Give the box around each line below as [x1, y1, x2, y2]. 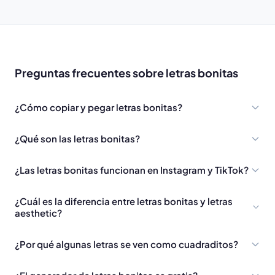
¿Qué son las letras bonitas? [15, 133, 140, 145]
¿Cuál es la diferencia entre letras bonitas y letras [15, 195, 233, 207]
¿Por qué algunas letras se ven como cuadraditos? [15, 238, 238, 250]
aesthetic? [15, 207, 62, 219]
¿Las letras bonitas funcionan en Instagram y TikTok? [15, 164, 249, 176]
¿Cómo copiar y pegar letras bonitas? [15, 101, 182, 114]
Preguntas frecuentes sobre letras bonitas [15, 66, 238, 80]
